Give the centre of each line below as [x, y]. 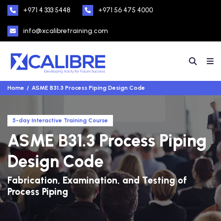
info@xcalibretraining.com [66, 31]
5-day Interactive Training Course [60, 120]
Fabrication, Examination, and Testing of [97, 180]
